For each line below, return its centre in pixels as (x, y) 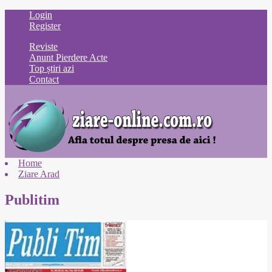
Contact (44, 79)
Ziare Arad (39, 174)
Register (45, 26)
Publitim (32, 199)
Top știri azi (52, 68)
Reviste (43, 46)
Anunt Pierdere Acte (68, 57)
